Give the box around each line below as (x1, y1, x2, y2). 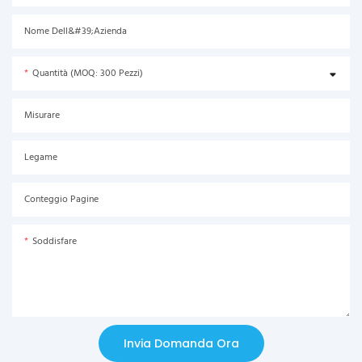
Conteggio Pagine (24, 191, 99, 208)
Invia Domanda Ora (123, 335, 239, 351)
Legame (24, 149, 57, 166)
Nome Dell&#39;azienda (24, 23, 127, 40)
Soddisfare (32, 233, 77, 250)
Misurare (24, 107, 60, 124)
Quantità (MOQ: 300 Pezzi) (32, 65, 143, 82)
